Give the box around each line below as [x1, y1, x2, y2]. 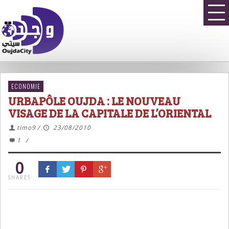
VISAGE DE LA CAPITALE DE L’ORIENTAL [8, 105, 211, 121]
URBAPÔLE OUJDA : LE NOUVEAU [8, 93, 180, 108]
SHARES [8, 175, 31, 180]
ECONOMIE [11, 82, 40, 90]
